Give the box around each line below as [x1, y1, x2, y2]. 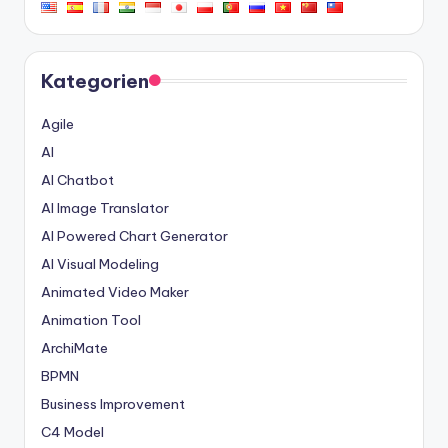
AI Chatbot [41, 171, 114, 190]
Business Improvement [41, 395, 185, 414]
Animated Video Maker [41, 283, 189, 302]
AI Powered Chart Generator [41, 227, 228, 246]
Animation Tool [41, 311, 141, 330]
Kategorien [41, 69, 149, 94]
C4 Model [41, 423, 104, 442]
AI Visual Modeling [41, 255, 159, 274]
